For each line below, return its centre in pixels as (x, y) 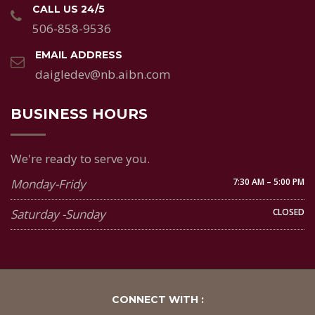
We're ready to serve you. (80, 159)
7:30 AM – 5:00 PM (269, 182)
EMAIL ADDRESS (79, 55)
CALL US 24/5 (69, 9)
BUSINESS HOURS (79, 114)
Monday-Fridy (48, 184)
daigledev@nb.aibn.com (103, 75)
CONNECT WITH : (157, 300)
